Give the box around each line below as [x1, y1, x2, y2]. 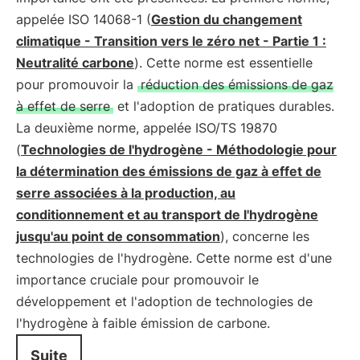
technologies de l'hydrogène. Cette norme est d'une [16, 250, 332, 266]
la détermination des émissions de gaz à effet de [16, 163, 321, 179]
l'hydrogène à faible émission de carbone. [16, 315, 270, 331]
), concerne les [220, 228, 309, 244]
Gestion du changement [151, 11, 302, 27]
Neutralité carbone [16, 55, 134, 71]
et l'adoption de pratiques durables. [113, 98, 334, 114]
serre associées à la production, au [16, 185, 235, 201]
